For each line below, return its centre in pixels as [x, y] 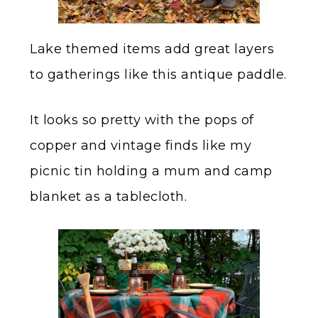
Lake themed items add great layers [152, 49]
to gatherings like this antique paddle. [158, 75]
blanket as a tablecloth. [108, 197]
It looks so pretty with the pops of [142, 120]
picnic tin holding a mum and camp [151, 171]
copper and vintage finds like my [141, 146]
